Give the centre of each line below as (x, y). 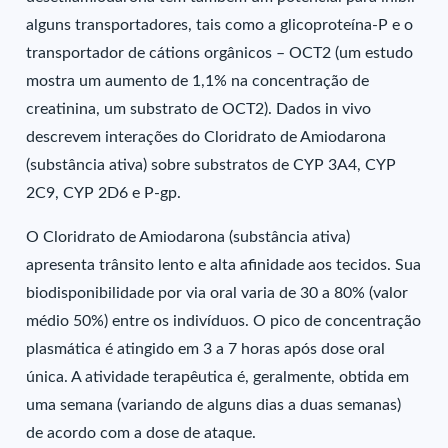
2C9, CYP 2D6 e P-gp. (104, 193)
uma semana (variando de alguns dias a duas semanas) (214, 405)
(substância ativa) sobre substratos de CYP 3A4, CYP (211, 165)
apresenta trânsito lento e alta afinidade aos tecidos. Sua (224, 265)
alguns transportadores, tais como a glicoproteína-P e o (220, 25)
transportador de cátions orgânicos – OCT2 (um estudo (220, 53)
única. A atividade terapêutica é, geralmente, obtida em (218, 377)
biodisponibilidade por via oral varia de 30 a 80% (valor (217, 293)
